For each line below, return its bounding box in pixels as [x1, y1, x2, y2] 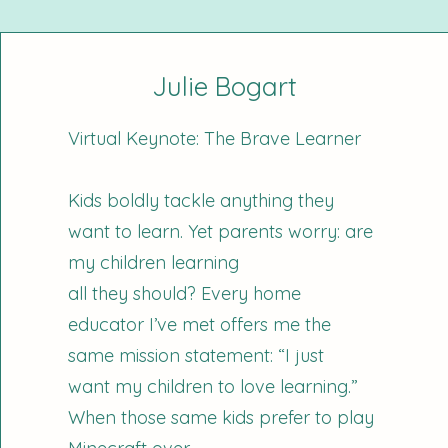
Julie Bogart [152, 70, 298, 103]
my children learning [68, 251, 240, 274]
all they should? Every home [68, 282, 302, 305]
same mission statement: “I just [68, 344, 325, 367]
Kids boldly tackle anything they [68, 189, 335, 212]
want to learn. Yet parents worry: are [68, 220, 374, 243]
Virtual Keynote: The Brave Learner [68, 127, 362, 150]
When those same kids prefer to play [68, 406, 375, 429]
